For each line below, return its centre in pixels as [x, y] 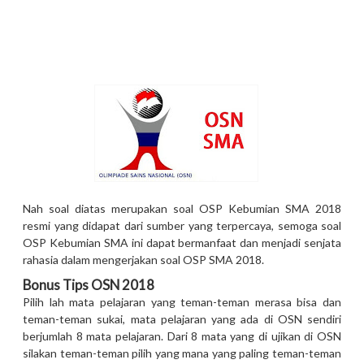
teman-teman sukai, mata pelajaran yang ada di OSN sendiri [182, 319]
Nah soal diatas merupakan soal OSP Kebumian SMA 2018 [182, 209]
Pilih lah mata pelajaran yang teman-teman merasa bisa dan [182, 302]
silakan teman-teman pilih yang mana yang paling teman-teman [182, 353]
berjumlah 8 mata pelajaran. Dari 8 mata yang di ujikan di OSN [182, 336]
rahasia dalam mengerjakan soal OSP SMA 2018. [145, 260]
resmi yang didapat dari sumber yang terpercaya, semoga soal [182, 226]
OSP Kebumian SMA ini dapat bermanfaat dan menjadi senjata [182, 243]
